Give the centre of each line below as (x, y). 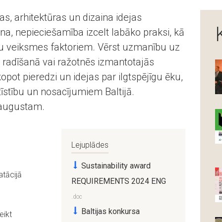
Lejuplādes (90, 145)
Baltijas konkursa (110, 211)
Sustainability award (115, 166)
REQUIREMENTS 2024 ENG (119, 181)
